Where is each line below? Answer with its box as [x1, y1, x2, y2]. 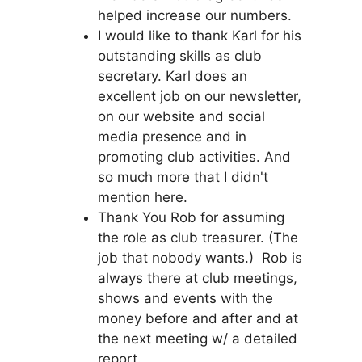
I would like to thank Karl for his [98, 27, 301, 44]
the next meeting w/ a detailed [98, 330, 297, 347]
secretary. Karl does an [98, 67, 247, 84]
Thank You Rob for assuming [98, 208, 284, 225]
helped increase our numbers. [98, 6, 292, 23]
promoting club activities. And [98, 148, 291, 165]
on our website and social [98, 107, 265, 124]
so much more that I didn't [98, 168, 268, 185]
